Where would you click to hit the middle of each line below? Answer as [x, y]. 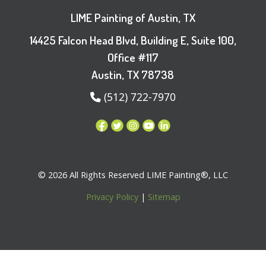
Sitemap [164, 197]
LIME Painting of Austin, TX [133, 17]
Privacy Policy [112, 197]
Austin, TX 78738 [133, 75]
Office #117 [133, 58]
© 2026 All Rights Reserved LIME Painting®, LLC [133, 175]
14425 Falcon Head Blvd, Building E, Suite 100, [133, 40]
